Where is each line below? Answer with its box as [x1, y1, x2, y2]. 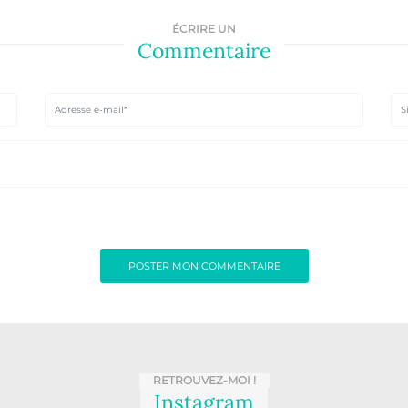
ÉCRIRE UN [172, 21, 236, 36]
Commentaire [138, 36, 270, 64]
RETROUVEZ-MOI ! [152, 372, 256, 387]
